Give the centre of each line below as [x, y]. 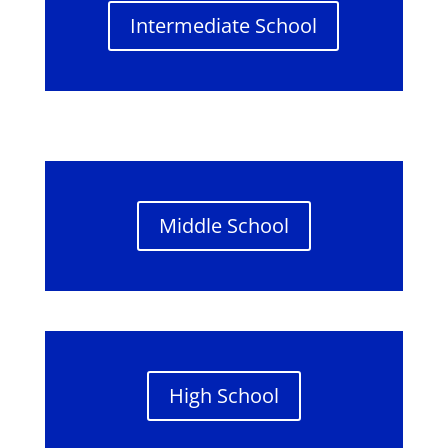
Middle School [223, 225]
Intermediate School [224, 25]
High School [223, 395]
